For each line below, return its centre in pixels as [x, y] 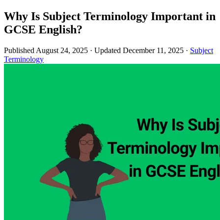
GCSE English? [43, 29]
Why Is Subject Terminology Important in [110, 16]
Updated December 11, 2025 [139, 50]
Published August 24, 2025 [46, 50]
